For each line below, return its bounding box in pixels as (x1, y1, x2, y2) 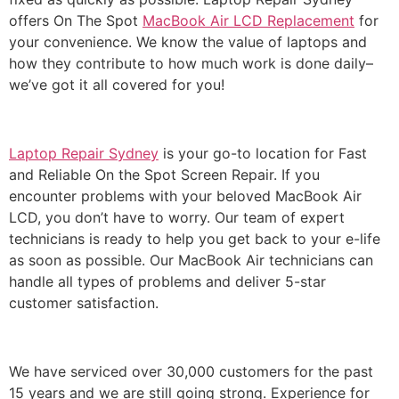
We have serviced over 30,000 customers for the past (9, 362, 373, 380)
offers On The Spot (9, 12, 142, 30)
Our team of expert (215, 208, 345, 226)
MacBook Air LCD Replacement (142, 12, 354, 30)
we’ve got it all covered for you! (9, 76, 224, 94)
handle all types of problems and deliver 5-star (9, 272, 326, 290)
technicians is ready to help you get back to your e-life (9, 229, 380, 248)
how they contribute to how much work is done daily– (9, 54, 373, 73)
